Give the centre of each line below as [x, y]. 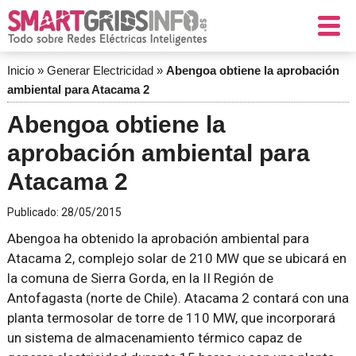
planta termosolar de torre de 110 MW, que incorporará [171, 318]
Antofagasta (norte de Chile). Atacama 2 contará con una [178, 298]
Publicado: [34, 212]
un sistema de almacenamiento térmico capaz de [154, 338]
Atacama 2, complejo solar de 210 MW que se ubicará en [176, 258]
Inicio [20, 70]
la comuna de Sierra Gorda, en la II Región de [140, 278]
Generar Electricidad [100, 70]
